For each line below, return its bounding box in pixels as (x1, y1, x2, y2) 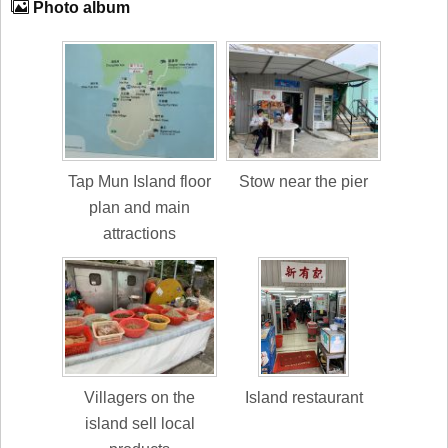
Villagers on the (84, 388, 195, 406)
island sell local (84, 414, 195, 432)
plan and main (89, 198, 190, 216)
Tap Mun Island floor (68, 172, 211, 190)
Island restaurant (244, 388, 363, 406)
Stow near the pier (239, 172, 368, 190)
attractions (103, 224, 176, 242)
